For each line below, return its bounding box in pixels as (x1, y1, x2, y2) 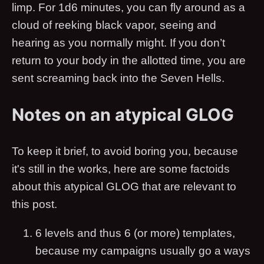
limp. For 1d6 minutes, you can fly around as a (12, 1, 245, 14)
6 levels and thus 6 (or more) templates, (35, 227, 235, 240)
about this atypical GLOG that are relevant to (12, 180, 236, 193)
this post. (12, 198, 57, 211)
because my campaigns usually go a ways (35, 245, 250, 258)
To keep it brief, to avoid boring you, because (12, 145, 238, 158)
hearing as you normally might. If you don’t (12, 37, 225, 49)
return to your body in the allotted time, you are (12, 54, 246, 67)
